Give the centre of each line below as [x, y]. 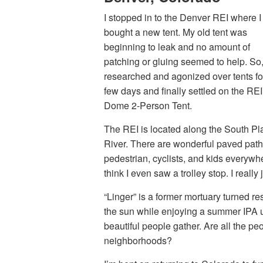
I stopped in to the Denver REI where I [183, 17]
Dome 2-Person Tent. [148, 105]
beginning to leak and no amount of [177, 47]
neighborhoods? [138, 240]
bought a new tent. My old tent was [176, 32]
